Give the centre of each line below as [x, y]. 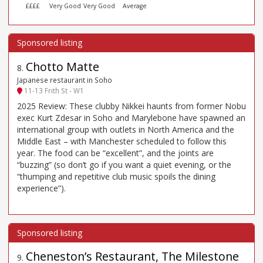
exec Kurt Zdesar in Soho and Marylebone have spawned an [131, 118]
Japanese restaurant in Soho [65, 80]
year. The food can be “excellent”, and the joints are [115, 153]
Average [135, 6]
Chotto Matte [63, 66]
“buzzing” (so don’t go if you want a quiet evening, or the [124, 165]
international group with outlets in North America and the [126, 130]
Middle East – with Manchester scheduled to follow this [122, 141]
